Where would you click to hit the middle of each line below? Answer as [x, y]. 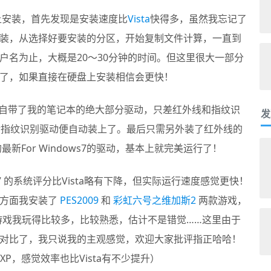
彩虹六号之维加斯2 [154, 200]
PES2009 [79, 200]
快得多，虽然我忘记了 [198, 19]
